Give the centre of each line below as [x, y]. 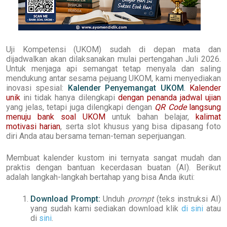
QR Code [171, 107]
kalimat [208, 117]
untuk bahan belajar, [150, 117]
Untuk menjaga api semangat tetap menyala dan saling [113, 68]
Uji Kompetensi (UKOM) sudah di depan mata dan [113, 49]
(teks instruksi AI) [187, 199]
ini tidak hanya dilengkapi [69, 97]
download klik [155, 208]
